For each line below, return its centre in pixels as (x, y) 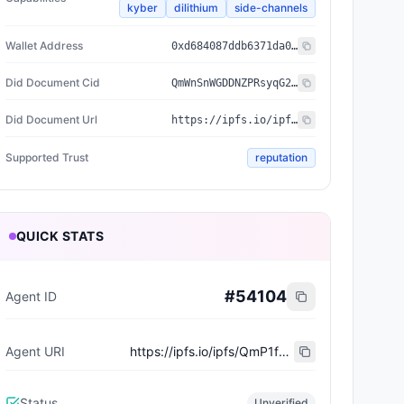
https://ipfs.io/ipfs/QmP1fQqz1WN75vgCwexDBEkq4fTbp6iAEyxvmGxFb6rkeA (284, 351)
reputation (281, 157)
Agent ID (31, 296)
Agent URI (35, 351)
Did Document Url (51, 119)
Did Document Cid (53, 83)
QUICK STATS (60, 236)
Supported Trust (47, 157)
